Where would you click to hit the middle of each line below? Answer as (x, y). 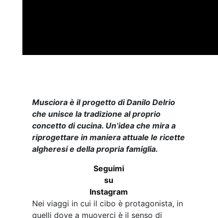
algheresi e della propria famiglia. (95, 149)
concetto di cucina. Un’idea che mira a (104, 125)
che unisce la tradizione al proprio (96, 114)
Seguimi (109, 168)
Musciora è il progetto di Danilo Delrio (103, 102)
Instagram (109, 191)
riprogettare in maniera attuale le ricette (108, 137)
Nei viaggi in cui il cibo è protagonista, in (107, 203)
